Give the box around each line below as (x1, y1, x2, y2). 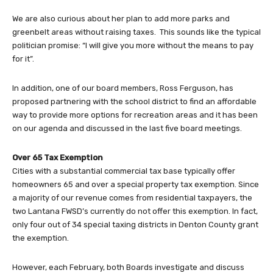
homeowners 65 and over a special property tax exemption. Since (12, 180, 259, 190)
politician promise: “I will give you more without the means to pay (12, 41, 253, 51)
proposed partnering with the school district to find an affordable (12, 97, 257, 107)
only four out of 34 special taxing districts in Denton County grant (12, 220, 258, 230)
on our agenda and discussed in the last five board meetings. (12, 124, 242, 133)
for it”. (12, 54, 34, 64)
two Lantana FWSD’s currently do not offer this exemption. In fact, (12, 207, 258, 216)
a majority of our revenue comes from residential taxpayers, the (12, 193, 252, 203)
